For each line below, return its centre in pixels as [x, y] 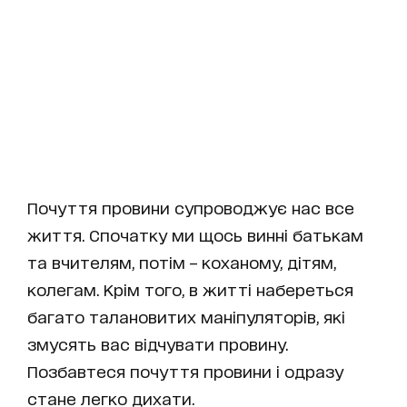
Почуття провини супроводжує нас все [191, 207]
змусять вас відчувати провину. [158, 343]
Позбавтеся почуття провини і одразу [185, 370]
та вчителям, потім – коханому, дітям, [182, 261]
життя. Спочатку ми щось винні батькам [195, 234]
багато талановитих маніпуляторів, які [186, 316]
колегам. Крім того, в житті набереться [190, 288]
